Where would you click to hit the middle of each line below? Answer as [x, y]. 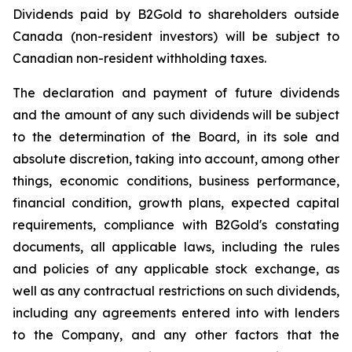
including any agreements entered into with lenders [176, 313]
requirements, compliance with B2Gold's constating [176, 225]
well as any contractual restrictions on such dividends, [176, 291]
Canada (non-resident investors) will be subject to [176, 36]
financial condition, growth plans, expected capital [176, 203]
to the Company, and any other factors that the [176, 335]
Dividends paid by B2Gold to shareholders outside [176, 14]
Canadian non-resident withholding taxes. [139, 58]
